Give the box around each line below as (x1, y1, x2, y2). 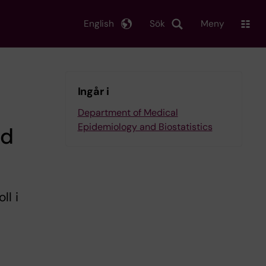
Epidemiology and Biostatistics (77, 121, 213, 133)
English (84, 17, 114, 30)
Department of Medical (77, 106, 178, 119)
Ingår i (77, 84, 109, 99)
